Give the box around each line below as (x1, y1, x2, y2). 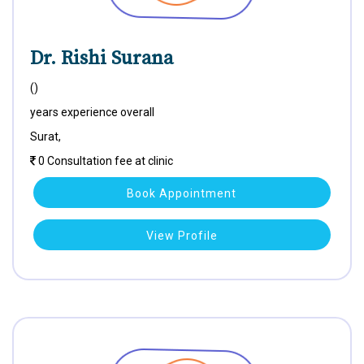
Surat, (30, 130, 61, 143)
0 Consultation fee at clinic (36, 154, 173, 167)
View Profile (145, 229, 218, 242)
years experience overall (30, 106, 154, 119)
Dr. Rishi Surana (30, 46, 173, 71)
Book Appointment (127, 187, 237, 200)
